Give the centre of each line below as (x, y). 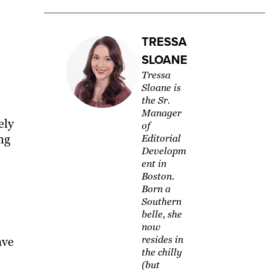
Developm (164, 151)
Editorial (161, 139)
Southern (161, 202)
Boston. (158, 177)
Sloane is (161, 88)
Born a (156, 189)
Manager (161, 113)
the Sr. (155, 101)
